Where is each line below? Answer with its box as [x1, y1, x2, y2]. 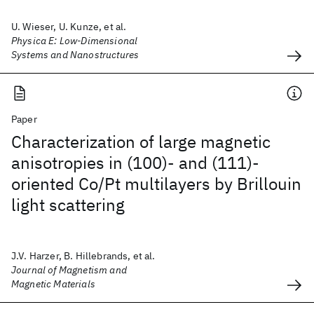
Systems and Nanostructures [11, 48, 139, 61]
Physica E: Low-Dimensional [11, 34, 138, 47]
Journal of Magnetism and [11, 264, 127, 276]
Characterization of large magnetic [11, 130, 271, 153]
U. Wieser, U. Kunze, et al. [11, 20, 127, 33]
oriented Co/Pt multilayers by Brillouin [11, 172, 301, 195]
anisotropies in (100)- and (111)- [11, 151, 259, 174]
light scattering [11, 193, 125, 216]
